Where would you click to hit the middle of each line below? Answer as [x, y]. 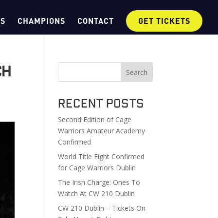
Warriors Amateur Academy [102, 131]
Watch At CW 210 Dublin [97, 193]
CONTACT [96, 21]
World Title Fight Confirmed [101, 156]
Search [136, 72]
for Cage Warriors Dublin [97, 168]
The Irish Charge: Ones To [99, 182]
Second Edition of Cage [95, 119]
